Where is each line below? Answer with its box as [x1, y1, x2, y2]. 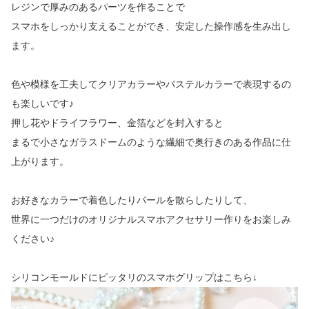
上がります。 [11, 155, 69, 167]
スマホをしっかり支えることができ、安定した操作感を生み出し [11, 20, 291, 32]
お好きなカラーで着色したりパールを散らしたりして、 [11, 194, 252, 206]
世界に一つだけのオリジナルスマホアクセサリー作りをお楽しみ [11, 213, 291, 225]
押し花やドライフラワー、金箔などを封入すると [11, 117, 223, 128]
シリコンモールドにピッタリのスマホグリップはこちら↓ [11, 271, 257, 283]
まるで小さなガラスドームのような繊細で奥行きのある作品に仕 [11, 136, 291, 148]
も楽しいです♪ [11, 97, 74, 109]
